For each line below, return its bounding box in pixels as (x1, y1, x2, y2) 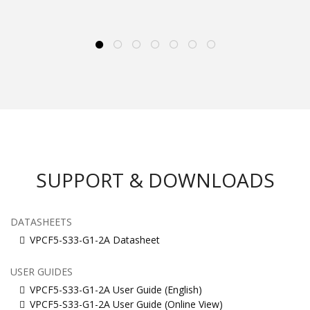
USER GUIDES (10, 265, 73, 279)
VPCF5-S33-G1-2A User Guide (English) (30, 283, 202, 297)
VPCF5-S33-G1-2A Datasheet (30, 233, 160, 247)
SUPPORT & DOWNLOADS (35, 167, 275, 194)
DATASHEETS (10, 215, 72, 229)
